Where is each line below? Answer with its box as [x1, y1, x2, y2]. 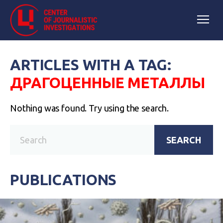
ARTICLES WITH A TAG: [10, 56, 172, 73]
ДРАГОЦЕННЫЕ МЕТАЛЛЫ [10, 74, 206, 91]
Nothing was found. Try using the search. [10, 103, 169, 113]
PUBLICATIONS [10, 171, 117, 188]
